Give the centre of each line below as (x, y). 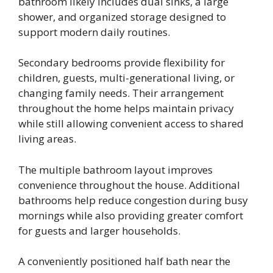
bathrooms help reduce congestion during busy (133, 200)
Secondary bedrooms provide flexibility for (122, 63)
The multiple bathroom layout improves (115, 169)
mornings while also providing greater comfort (131, 215)
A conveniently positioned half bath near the (124, 261)
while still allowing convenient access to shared (131, 124)
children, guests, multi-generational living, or (126, 78)
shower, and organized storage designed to (122, 16)
